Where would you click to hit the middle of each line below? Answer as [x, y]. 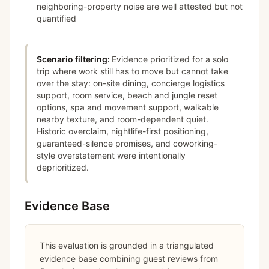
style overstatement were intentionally [111, 155]
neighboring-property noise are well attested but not [140, 6]
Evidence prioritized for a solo [170, 59]
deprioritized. [63, 167]
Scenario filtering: [73, 59]
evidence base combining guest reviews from [129, 258]
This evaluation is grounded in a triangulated [127, 245]
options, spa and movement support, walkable [128, 107]
